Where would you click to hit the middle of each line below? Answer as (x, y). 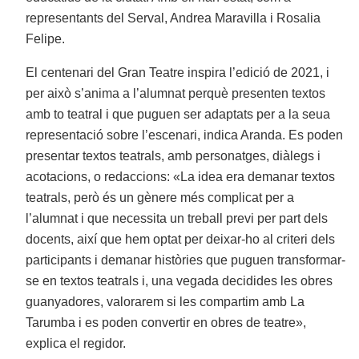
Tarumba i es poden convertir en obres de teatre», (166, 323)
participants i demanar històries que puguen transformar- (186, 260)
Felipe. (46, 39)
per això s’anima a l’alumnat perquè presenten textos (176, 94)
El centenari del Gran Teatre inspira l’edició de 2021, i (178, 73)
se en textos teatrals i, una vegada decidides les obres (179, 281)
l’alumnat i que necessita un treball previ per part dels (177, 219)
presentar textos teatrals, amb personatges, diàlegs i (173, 156)
